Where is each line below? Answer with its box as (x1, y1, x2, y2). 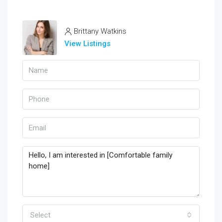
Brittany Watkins (74, 27, 126, 36)
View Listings (64, 39, 111, 49)
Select (30, 211, 51, 220)
